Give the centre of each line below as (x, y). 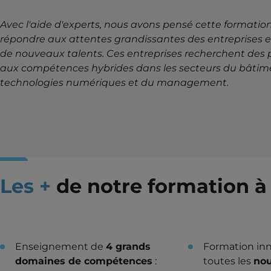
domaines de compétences (84, 261)
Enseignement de (60, 246)
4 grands (128, 246)
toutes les (229, 261)
